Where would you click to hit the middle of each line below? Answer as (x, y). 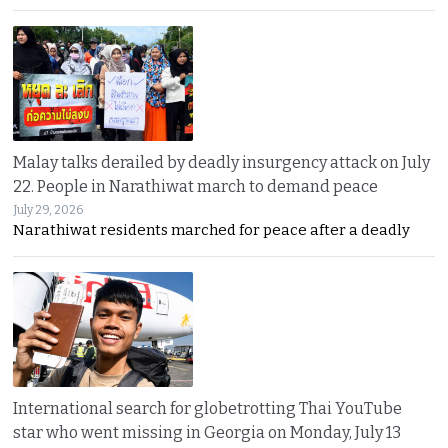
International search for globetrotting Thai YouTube (208, 409)
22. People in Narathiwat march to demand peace (196, 187)
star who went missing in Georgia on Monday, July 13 (207, 433)
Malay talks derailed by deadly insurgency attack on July (222, 163)
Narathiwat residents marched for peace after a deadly (212, 230)
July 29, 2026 (48, 210)
